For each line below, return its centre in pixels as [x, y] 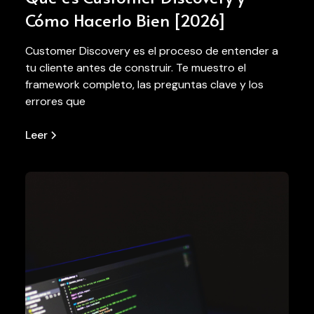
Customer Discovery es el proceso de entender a [151, 50]
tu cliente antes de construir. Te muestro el [135, 67]
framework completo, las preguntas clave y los [144, 84]
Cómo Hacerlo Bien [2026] [125, 20]
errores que [55, 101]
